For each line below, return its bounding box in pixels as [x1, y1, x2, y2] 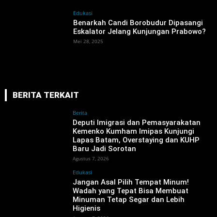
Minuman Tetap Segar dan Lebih [73, 195, 185, 204]
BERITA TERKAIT [13, 90, 79, 100]
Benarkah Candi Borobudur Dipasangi [73, 18, 203, 27]
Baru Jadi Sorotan [73, 144, 137, 153]
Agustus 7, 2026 [73, 155, 109, 162]
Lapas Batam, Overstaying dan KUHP [73, 135, 200, 144]
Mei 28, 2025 [73, 37, 104, 45]
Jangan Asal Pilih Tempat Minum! [73, 177, 189, 186]
